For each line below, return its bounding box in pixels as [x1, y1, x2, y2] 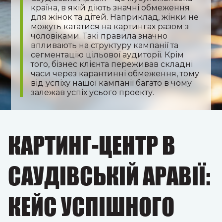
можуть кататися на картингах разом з [31, 22, 189, 31]
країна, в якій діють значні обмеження [31, 3, 190, 12]
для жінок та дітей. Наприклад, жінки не [31, 12, 199, 22]
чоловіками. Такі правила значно [31, 31, 168, 41]
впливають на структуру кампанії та [31, 41, 179, 50]
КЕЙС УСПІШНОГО [8, 192, 174, 221]
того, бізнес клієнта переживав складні [31, 59, 193, 69]
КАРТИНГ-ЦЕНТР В [8, 131, 175, 160]
